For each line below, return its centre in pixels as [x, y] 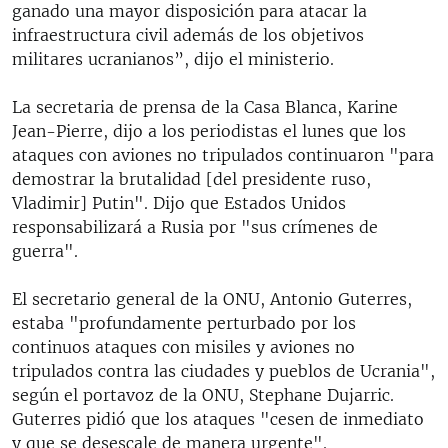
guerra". [45, 250]
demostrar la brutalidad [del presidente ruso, [191, 178]
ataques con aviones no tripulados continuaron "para [223, 154]
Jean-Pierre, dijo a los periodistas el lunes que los [209, 130]
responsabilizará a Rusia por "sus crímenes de [195, 226]
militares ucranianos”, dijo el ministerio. [173, 58]
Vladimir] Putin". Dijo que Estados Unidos [179, 202]
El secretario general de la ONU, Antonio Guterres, [212, 298]
